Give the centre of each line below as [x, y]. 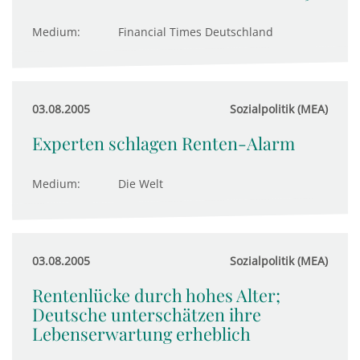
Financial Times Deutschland [196, 32]
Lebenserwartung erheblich [141, 333]
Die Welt [141, 184]
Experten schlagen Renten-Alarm [164, 143]
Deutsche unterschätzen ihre [147, 314]
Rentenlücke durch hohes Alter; [156, 295]
